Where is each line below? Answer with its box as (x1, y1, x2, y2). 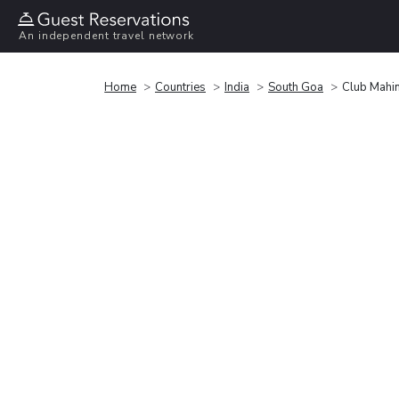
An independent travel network (19, 28, 195, 44)
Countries (155, 78, 206, 95)
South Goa (268, 78, 323, 95)
